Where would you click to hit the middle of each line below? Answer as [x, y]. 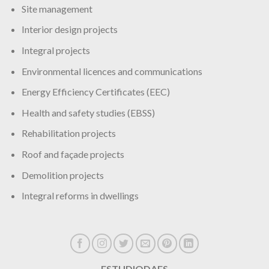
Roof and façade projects [73, 154]
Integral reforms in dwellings [80, 196]
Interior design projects [69, 29]
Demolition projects [62, 175]
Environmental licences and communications [112, 71]
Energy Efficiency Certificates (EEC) [95, 92]
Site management [57, 8]
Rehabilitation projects [68, 133]
